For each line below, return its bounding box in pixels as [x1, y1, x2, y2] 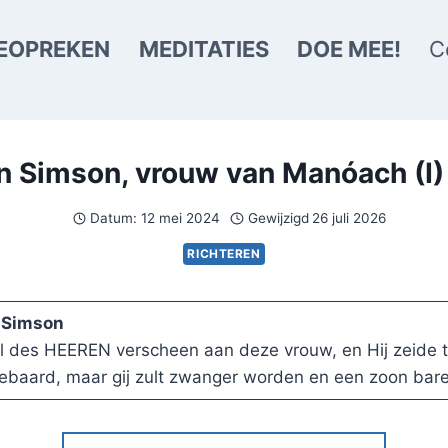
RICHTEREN [187, 245, 261, 261]
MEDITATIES [138, 35, 269, 62]
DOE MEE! [296, 35, 401, 62]
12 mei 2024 [140, 210, 220, 227]
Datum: [90, 210, 138, 227]
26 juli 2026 [312, 210, 387, 227]
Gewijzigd [248, 210, 310, 227]
